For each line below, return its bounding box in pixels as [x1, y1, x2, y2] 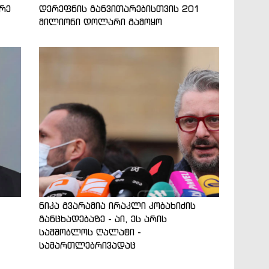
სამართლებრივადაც [38, 239, 136, 251]
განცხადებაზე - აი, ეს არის [38, 213, 167, 225]
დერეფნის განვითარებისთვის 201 [38, 2, 200, 14]
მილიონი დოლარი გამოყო [38, 16, 162, 28]
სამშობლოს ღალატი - [38, 226, 141, 238]
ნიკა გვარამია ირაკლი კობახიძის [38, 199, 196, 211]
